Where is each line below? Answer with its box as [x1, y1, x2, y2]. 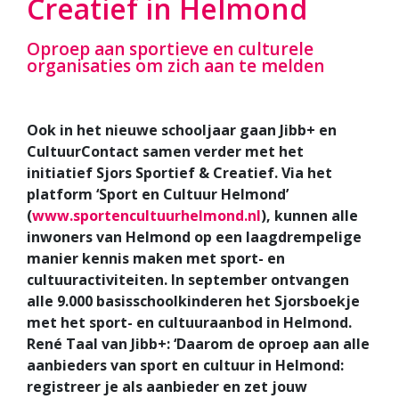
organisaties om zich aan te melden [27, 54, 324, 78]
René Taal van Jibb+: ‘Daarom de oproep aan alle [27, 334, 370, 354]
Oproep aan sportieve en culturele [27, 37, 313, 61]
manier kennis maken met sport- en [27, 248, 285, 269]
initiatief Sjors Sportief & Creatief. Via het [27, 163, 332, 183]
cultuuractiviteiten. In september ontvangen [27, 270, 349, 290]
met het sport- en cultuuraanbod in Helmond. [27, 313, 352, 333]
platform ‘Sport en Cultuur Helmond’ [27, 184, 289, 205]
